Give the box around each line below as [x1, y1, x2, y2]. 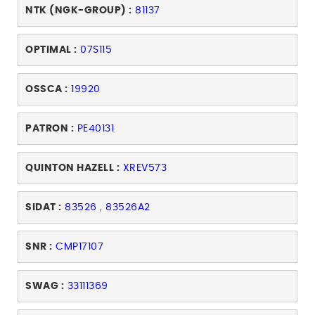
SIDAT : [25, 202, 62, 213]
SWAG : [25, 281, 64, 292]
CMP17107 [56, 242, 103, 252]
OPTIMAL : [25, 45, 77, 56]
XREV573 [122, 163, 167, 174]
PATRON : [25, 124, 74, 134]
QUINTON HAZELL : [25, 163, 120, 174]
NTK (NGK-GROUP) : [25, 6, 132, 16]
